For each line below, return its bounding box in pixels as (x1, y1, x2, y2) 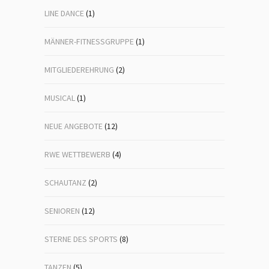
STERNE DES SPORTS (44, 234, 118, 244)
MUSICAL (44, 92, 75, 103)
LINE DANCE (44, 8, 84, 19)
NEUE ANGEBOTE (44, 121, 103, 131)
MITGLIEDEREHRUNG (44, 64, 114, 75)
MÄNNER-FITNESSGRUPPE (44, 36, 134, 47)
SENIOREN (44, 205, 80, 216)
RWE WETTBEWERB (44, 149, 110, 160)
